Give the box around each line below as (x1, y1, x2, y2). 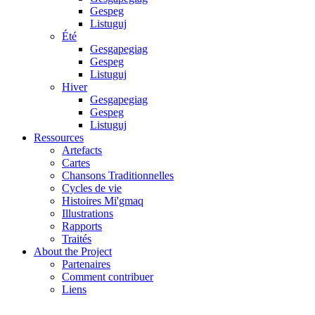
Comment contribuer (62, 271, 153, 283)
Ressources (34, 131, 84, 144)
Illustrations (62, 207, 113, 220)
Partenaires (62, 258, 110, 271)
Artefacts (62, 144, 102, 157)
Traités (62, 233, 91, 245)
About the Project (34, 245, 112, 258)
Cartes (62, 157, 90, 169)
